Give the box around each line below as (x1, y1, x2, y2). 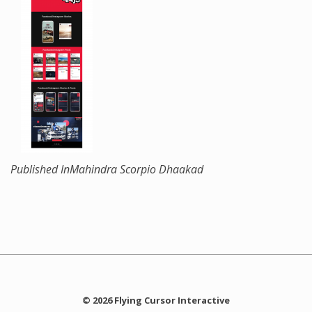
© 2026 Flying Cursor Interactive (82, 294, 230, 306)
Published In (10, 162, 70, 177)
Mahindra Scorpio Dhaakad (70, 162, 203, 177)
